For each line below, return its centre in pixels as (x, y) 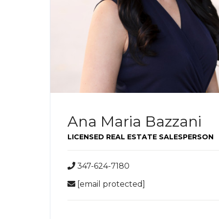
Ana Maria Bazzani (134, 121)
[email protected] (111, 184)
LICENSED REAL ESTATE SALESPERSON (141, 137)
